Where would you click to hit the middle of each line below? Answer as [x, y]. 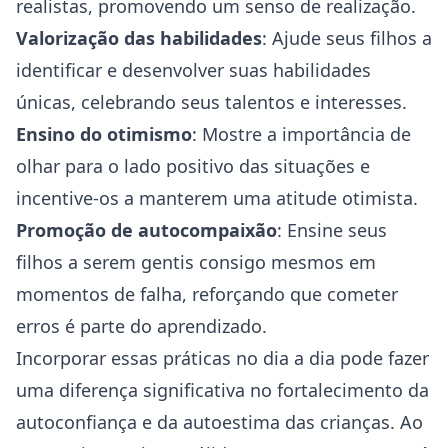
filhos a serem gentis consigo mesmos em [196, 262]
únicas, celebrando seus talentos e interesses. [211, 102]
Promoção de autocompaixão [146, 230]
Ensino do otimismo [104, 134]
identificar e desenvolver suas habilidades [193, 70]
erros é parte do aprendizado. [141, 326]
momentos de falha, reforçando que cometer [207, 294]
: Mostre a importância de [301, 134]
